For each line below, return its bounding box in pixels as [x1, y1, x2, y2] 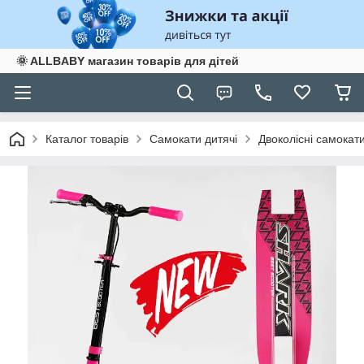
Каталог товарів [45, 132, 128, 145]
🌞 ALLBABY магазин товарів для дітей [16, 54, 239, 67]
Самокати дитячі [149, 132, 237, 145]
